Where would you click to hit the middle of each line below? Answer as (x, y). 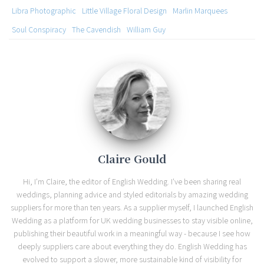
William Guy (146, 30)
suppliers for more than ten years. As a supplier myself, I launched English (132, 208)
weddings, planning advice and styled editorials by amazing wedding (132, 195)
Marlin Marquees (200, 11)
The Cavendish (96, 30)
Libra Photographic (44, 11)
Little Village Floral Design (124, 11)
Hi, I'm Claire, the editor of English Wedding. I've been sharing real (132, 182)
